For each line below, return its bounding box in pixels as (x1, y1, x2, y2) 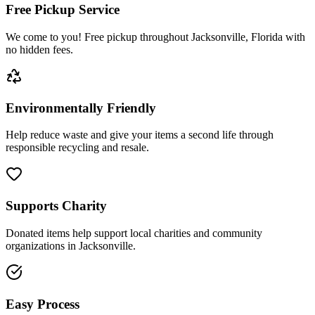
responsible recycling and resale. (6, 141, 149, 154)
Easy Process (6, 296, 79, 311)
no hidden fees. (6, 43, 73, 56)
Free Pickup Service (6, 2, 120, 18)
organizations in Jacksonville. (6, 239, 136, 252)
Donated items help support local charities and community (6, 226, 262, 239)
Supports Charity (6, 198, 107, 214)
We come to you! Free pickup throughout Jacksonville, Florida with (6, 30, 305, 43)
